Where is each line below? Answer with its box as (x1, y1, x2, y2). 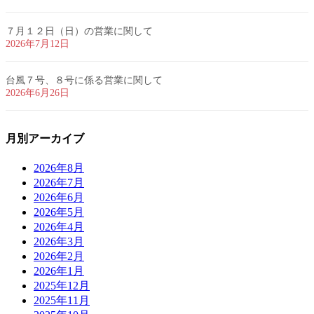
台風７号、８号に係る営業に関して (6, 74, 163, 86)
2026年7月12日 (6, 38, 69, 49)
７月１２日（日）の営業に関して (6, 25, 153, 36)
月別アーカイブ (6, 132, 84, 144)
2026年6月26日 (6, 87, 69, 98)
